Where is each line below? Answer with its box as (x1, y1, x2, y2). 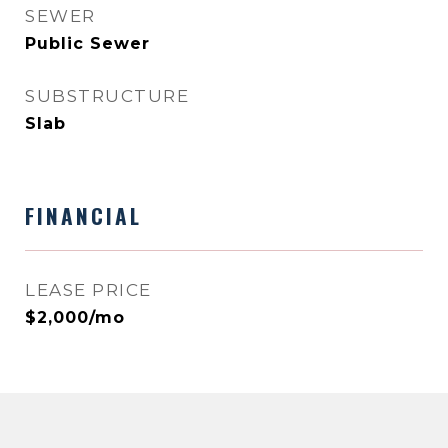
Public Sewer (25, 34, 150, 53)
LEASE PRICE (25, 280, 152, 300)
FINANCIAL (25, 200, 142, 231)
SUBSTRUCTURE (25, 86, 189, 106)
